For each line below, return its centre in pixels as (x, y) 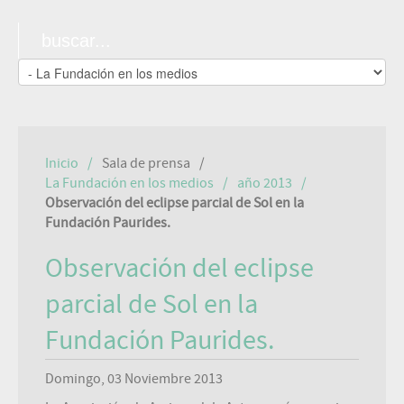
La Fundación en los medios (129, 183)
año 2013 (265, 183)
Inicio (62, 163)
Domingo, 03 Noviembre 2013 (134, 379)
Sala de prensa (146, 163)
